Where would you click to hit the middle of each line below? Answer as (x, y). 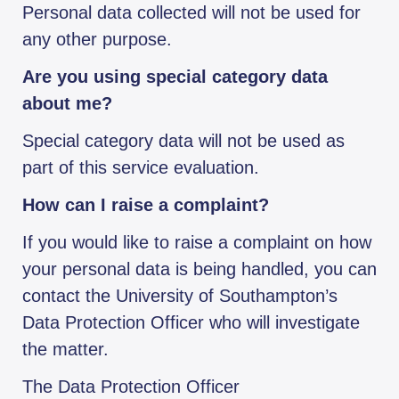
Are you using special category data (175, 77)
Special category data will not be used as (183, 141)
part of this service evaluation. (141, 168)
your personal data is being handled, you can (199, 269)
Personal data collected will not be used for (191, 13)
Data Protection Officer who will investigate (191, 323)
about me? (67, 104)
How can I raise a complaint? (146, 205)
